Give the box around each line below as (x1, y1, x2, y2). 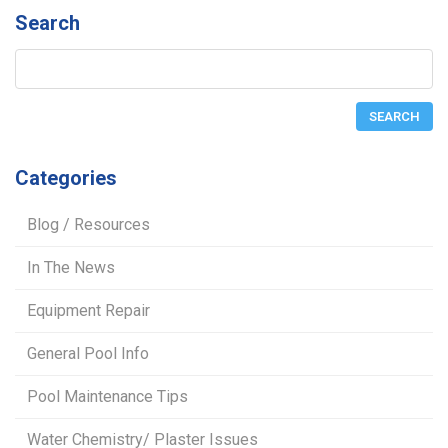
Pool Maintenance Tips (27, 386, 188, 406)
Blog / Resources (27, 214, 150, 234)
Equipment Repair (27, 300, 150, 320)
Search (15, 11, 80, 36)
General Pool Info (27, 343, 149, 363)
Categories (15, 165, 117, 190)
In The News (27, 257, 115, 277)
